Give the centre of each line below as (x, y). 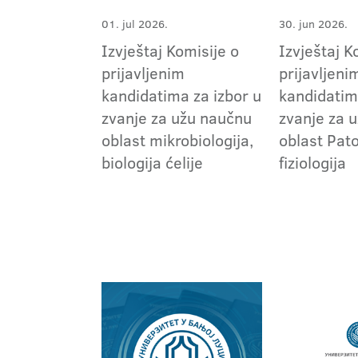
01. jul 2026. (135, 24)
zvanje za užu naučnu (177, 118)
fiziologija (313, 163)
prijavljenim (143, 73)
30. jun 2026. (314, 24)
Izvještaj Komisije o (170, 51)
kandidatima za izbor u (181, 95)
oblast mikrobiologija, (177, 140)
